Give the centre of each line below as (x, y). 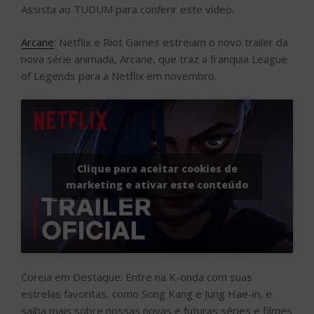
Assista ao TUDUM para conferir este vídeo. (128, 9)
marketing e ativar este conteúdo (157, 184)
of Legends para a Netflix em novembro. (119, 75)
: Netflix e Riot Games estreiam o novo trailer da (171, 42)
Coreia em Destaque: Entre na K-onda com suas (137, 277)
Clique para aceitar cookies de (157, 168)
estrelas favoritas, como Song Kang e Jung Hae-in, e (146, 294)
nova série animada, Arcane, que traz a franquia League (154, 59)
